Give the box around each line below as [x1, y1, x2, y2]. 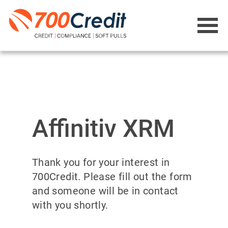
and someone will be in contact [32, 185, 179, 197]
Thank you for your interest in [32, 156, 170, 168]
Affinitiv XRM [32, 114, 175, 143]
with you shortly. [32, 199, 108, 211]
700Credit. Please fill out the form [32, 170, 192, 183]
